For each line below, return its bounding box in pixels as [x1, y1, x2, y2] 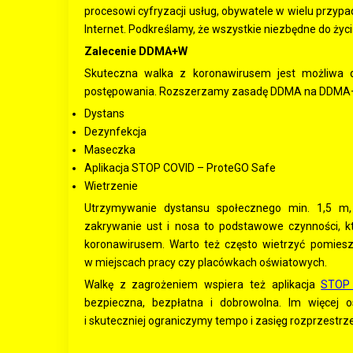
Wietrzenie [84, 180, 138, 192]
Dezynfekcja [84, 125, 147, 138]
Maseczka [84, 143, 136, 156]
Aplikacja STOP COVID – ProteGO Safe [84, 162, 276, 174]
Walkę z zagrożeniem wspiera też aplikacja [84, 278, 321, 291]
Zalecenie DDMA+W [84, 45, 188, 58]
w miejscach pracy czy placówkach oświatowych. [84, 256, 327, 269]
